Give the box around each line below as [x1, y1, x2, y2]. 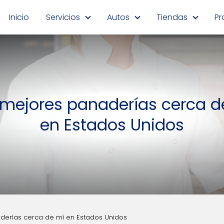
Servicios [46, 11, 80, 23]
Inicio [9, 11, 29, 23]
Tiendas [156, 11, 187, 23]
